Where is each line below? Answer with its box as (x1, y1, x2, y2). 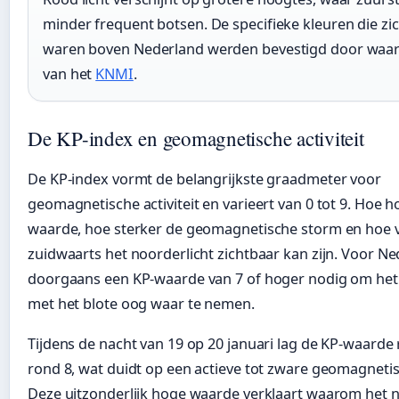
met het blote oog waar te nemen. (28, 294, 255, 314)
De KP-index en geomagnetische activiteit (28, 125, 364, 152)
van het (43, 64, 96, 85)
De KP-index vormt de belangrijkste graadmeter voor (28, 169, 381, 190)
